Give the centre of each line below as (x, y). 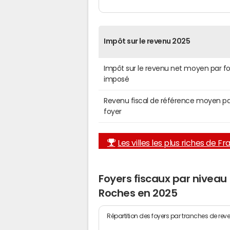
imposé (117, 79)
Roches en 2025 (138, 193)
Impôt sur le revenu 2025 (147, 41)
